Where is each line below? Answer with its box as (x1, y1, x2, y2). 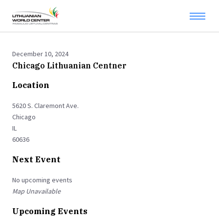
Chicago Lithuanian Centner (12, 61, 127, 70)
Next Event (12, 154, 61, 165)
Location (12, 80, 49, 91)
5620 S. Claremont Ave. (12, 101, 79, 110)
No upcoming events (12, 175, 72, 184)
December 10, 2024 (12, 49, 68, 58)
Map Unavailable (12, 186, 61, 196)
